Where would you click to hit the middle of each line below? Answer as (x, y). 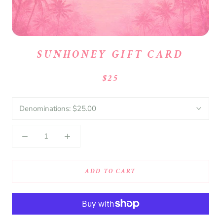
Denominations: (46, 109)
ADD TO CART (110, 171)
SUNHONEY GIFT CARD (110, 55)
